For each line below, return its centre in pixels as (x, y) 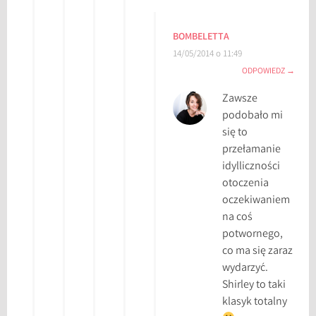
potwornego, (253, 235)
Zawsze (240, 99)
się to (235, 133)
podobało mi (253, 116)
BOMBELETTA (201, 38)
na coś (238, 218)
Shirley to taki (254, 286)
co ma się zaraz (258, 252)
